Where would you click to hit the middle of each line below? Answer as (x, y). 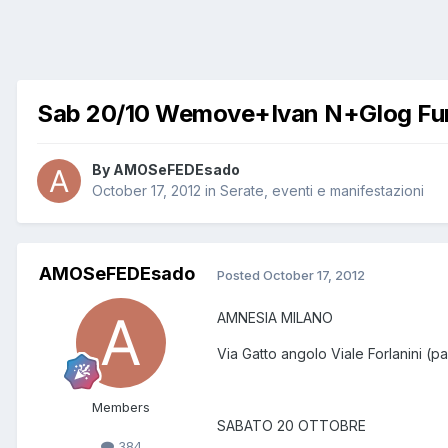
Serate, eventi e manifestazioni (322, 191)
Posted (240, 274)
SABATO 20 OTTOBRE (291, 426)
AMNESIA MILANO (275, 318)
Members (121, 407)
